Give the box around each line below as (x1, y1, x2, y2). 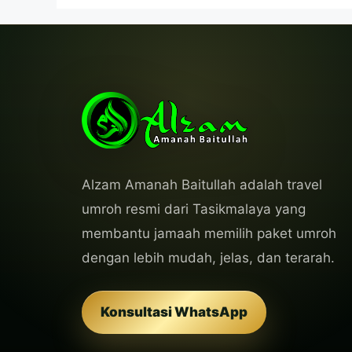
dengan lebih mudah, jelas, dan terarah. (82, 250, 335, 266)
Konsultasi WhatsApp (101, 304, 247, 321)
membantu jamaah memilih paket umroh (82, 225, 336, 242)
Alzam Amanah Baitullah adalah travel (82, 177, 322, 193)
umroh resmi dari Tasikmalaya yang (82, 201, 306, 218)
